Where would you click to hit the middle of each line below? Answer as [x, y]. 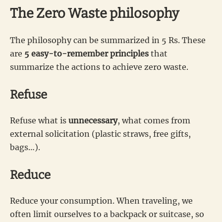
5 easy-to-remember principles [86, 53]
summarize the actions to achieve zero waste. [99, 67]
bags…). [25, 147]
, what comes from [154, 120]
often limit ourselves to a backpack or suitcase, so [107, 214]
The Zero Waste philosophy [94, 13]
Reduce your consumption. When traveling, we [101, 200]
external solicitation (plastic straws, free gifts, [100, 134]
